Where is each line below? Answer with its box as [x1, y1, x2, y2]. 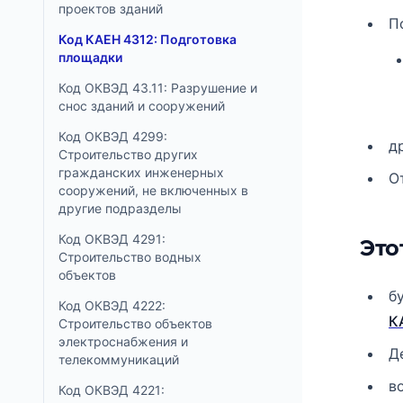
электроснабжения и [58, 334, 188, 349]
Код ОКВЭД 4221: [58, 382, 165, 398]
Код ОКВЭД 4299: [58, 129, 167, 144]
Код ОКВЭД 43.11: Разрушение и [58, 80, 257, 95]
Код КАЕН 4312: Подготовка [58, 31, 237, 47]
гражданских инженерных [58, 165, 224, 180]
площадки [58, 49, 122, 65]
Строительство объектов [58, 316, 212, 331]
